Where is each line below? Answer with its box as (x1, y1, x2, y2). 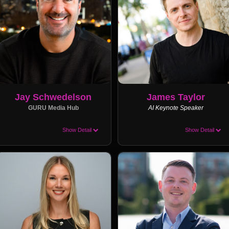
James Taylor (146, 92, 205, 102)
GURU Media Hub (28, 105, 79, 111)
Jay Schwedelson (15, 92, 92, 102)
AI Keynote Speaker (148, 105, 203, 111)
